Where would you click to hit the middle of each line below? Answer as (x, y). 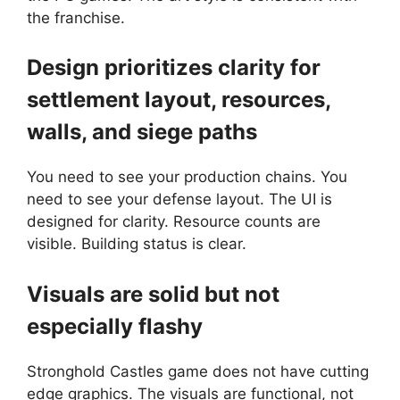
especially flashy (115, 326)
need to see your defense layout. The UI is (179, 200)
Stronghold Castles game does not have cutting (198, 371)
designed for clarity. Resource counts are (174, 222)
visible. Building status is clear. (137, 244)
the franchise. (76, 17)
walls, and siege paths (142, 132)
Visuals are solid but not (153, 294)
